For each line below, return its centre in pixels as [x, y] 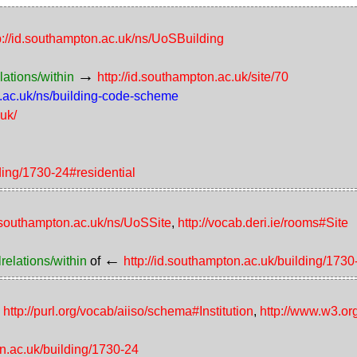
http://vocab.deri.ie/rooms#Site [263, 223]
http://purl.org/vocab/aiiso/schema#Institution [128, 311]
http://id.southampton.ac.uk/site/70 [193, 77]
